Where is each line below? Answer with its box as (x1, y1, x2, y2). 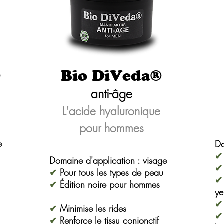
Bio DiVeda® (61, 70, 162, 84)
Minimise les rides (57, 202, 126, 214)
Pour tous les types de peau (57, 166, 163, 178)
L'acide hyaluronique (62, 103, 160, 119)
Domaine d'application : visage (49, 154, 167, 166)
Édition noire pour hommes (57, 178, 160, 190)
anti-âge (90, 85, 132, 102)
